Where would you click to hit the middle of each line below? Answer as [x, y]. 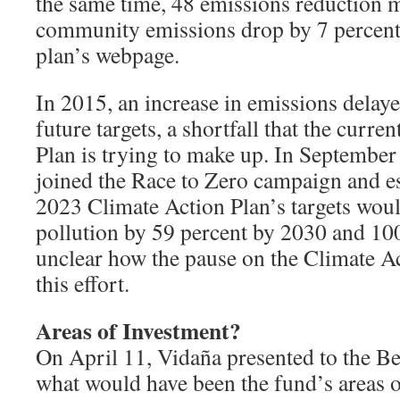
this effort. [83, 283]
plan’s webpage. [108, 54]
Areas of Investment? [138, 330]
